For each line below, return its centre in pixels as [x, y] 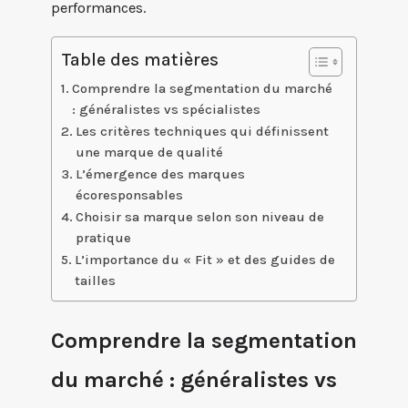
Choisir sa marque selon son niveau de [199, 216]
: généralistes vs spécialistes [166, 109]
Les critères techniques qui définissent [202, 131]
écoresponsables [129, 194]
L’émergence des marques [160, 173]
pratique [103, 237]
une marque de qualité [149, 152]
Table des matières [140, 60]
